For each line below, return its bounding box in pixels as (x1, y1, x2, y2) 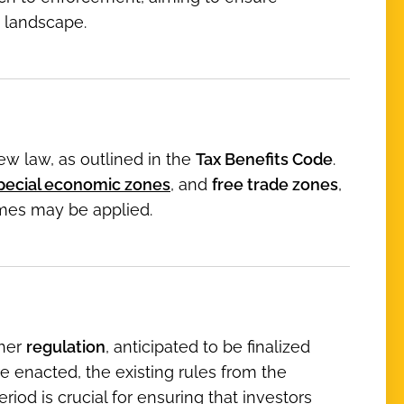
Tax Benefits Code (196, 150, 333, 169)
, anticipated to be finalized (106, 337, 310, 356)
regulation (26, 337, 106, 356)
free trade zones (212, 175, 338, 194)
